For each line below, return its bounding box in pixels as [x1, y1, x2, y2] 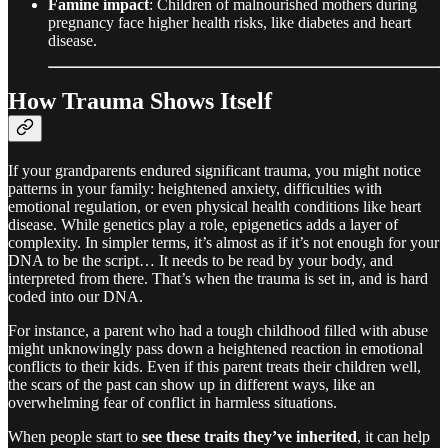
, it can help [357, 427, 430, 445]
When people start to [8, 427, 142, 445]
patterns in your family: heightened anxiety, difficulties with [8, 179, 382, 197]
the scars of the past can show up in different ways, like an [8, 375, 375, 393]
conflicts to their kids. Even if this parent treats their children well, [8, 357, 421, 375]
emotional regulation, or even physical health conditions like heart [8, 197, 421, 215]
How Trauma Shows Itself [8, 88, 272, 115]
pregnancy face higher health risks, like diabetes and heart [48, 14, 411, 32]
